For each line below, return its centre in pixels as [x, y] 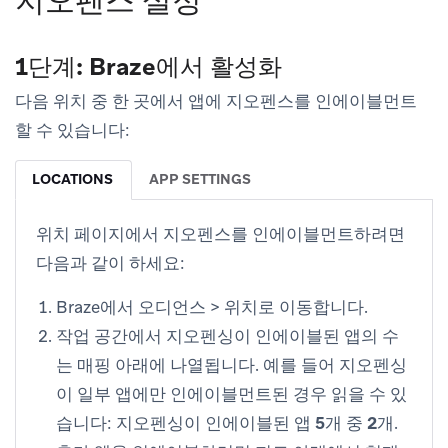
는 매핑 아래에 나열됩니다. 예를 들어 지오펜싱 [231, 364]
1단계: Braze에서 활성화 [148, 66]
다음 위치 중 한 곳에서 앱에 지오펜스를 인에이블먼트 [216, 100]
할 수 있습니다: [72, 129]
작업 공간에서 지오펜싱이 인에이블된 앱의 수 [227, 335]
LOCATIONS [72, 178]
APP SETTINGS [200, 178]
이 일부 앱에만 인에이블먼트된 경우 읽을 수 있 [231, 393]
